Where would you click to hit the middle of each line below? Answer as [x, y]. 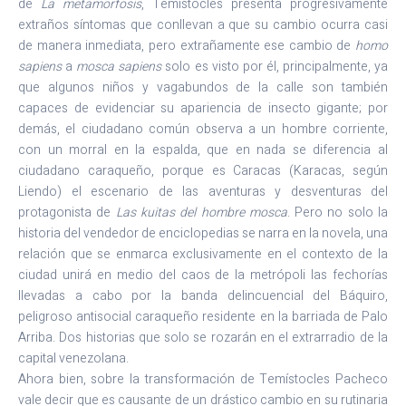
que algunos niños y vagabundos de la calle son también [203, 88]
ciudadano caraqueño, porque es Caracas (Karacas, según [203, 171]
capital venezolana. [73, 359]
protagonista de [67, 213]
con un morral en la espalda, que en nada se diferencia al [203, 150]
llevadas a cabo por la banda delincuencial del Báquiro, [203, 296]
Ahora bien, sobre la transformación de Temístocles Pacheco [203, 380]
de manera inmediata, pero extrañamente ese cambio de [187, 46]
